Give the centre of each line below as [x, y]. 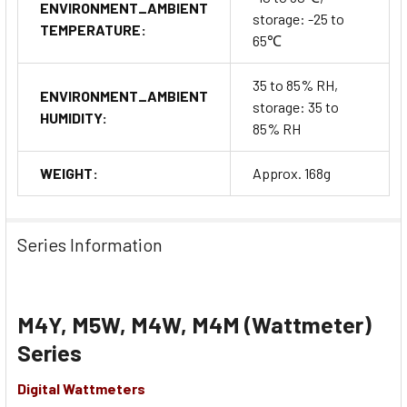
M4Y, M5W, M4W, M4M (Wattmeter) [194, 324]
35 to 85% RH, [295, 84]
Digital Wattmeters [81, 388]
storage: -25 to [298, 18]
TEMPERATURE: [93, 29]
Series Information [90, 244]
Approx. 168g [292, 173]
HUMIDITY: [74, 117]
